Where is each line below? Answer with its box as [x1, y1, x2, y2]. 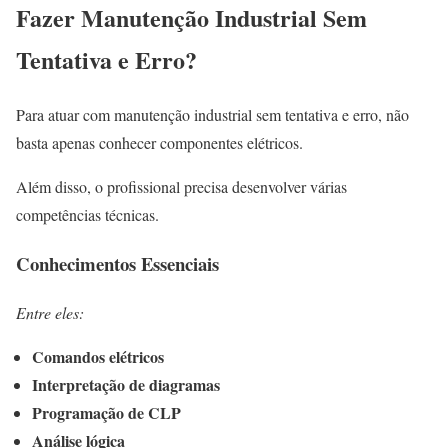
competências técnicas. [16, 204, 159, 226]
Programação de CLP [32, 400, 181, 424]
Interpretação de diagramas [32, 372, 220, 396]
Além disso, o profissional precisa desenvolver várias [16, 176, 347, 198]
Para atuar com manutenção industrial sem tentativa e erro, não [16, 104, 409, 126]
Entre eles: [16, 301, 84, 323]
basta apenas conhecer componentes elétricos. [16, 132, 303, 154]
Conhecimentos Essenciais [16, 249, 219, 277]
